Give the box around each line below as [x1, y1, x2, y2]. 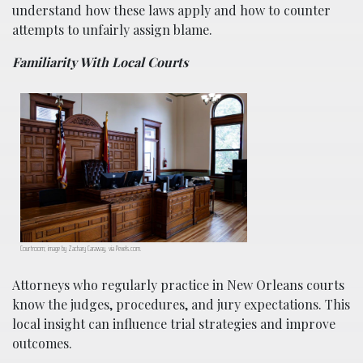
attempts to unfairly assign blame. [12, 20, 212, 38]
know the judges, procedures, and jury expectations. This [12, 295, 350, 313]
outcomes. [12, 334, 72, 352]
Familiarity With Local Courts [12, 53, 188, 70]
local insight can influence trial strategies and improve [12, 314, 335, 332]
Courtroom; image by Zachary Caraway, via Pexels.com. [20, 241, 142, 254]
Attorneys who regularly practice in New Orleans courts [12, 275, 344, 293]
